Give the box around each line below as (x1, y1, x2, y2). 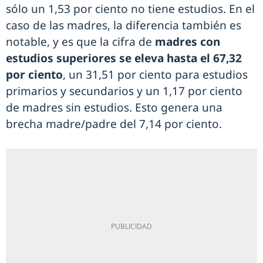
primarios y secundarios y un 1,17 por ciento (6, 83, 242, 99)
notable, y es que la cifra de (6, 34, 152, 50)
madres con (152, 34, 220, 50)
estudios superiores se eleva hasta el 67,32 (6, 50, 242, 66)
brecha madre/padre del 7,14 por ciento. (6, 116, 222, 132)
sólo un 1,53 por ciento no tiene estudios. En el (6, 1, 255, 17)
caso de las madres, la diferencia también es (6, 18, 241, 33)
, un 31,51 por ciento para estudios (63, 67, 248, 83)
